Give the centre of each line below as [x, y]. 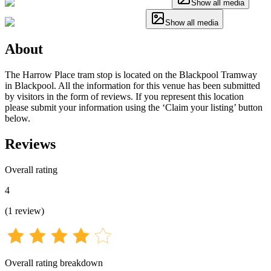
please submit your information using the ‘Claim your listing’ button [134, 107]
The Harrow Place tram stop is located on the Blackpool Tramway [131, 74]
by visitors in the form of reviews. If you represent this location [124, 96]
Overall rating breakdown [54, 263]
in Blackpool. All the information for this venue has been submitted [132, 85]
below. [18, 118]
